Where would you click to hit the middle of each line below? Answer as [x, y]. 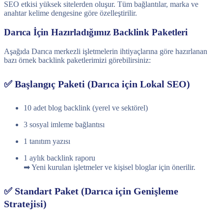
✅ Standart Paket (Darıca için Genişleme [91, 191]
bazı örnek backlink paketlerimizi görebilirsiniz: [77, 60]
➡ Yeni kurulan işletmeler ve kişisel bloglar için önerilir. [110, 167]
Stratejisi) [25, 204]
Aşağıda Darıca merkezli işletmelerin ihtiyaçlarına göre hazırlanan [106, 51]
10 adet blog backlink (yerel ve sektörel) [86, 108]
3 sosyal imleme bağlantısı [64, 124]
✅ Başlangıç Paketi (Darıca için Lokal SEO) [97, 84]
